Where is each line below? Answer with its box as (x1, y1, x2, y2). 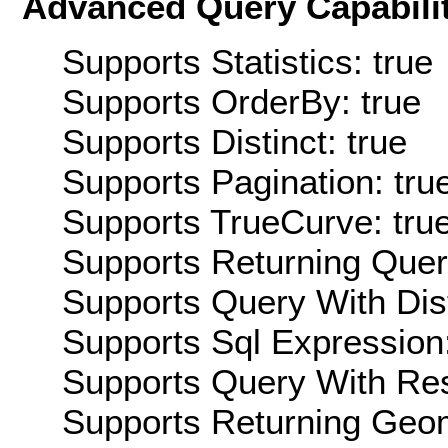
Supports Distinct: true (62, 121, 407, 161)
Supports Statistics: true (62, 41, 433, 81)
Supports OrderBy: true (62, 81, 421, 121)
